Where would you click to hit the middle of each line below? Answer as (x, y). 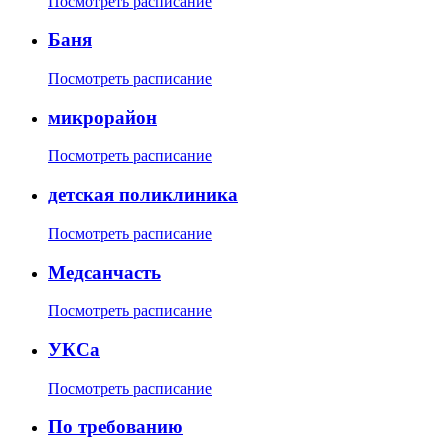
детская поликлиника (143, 195)
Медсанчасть (104, 272)
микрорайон (102, 117)
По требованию (115, 427)
